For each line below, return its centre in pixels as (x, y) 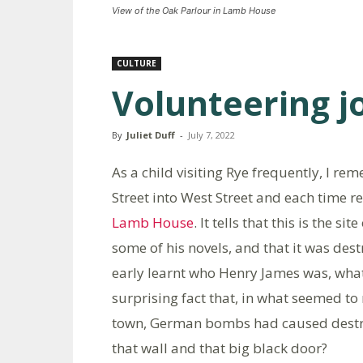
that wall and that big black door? (220, 348)
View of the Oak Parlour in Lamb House (194, 11)
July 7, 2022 (211, 135)
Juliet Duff (151, 135)
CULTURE (137, 63)
